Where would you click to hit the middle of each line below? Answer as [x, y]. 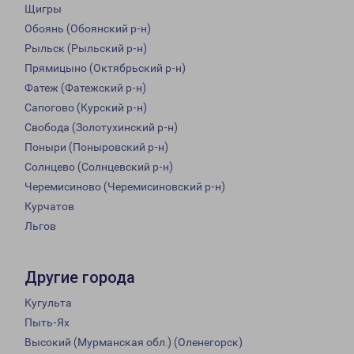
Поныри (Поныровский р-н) [96, 147]
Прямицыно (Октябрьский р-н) [105, 68]
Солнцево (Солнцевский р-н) [99, 167]
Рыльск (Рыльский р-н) [86, 49]
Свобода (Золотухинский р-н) [101, 128]
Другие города [80, 278]
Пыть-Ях [47, 323]
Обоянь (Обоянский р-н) [88, 29]
